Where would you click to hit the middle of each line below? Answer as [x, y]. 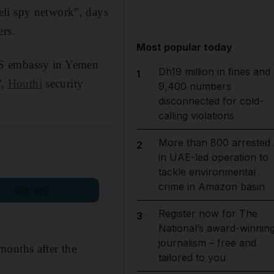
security [63, 83]
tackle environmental [207, 172]
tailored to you [192, 257]
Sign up [30, 190]
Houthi [25, 83]
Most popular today [185, 47]
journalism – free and [207, 243]
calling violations [196, 116]
